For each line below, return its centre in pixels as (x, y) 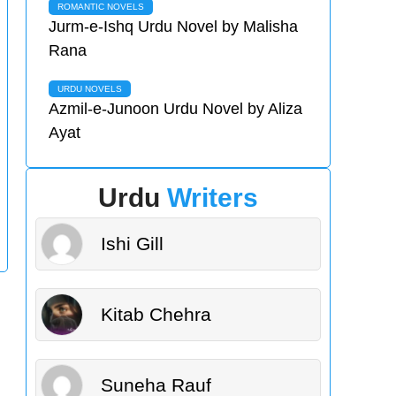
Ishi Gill (133, 244)
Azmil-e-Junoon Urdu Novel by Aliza (176, 108)
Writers (213, 197)
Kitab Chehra (156, 315)
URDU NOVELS (90, 88)
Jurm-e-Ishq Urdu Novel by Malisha (174, 26)
